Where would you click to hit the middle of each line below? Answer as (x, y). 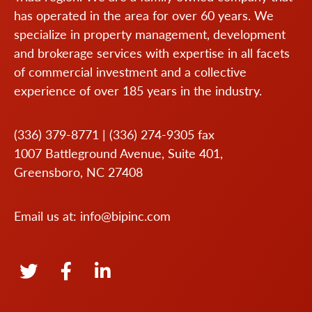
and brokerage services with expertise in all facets (152, 53)
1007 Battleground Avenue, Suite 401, (118, 153)
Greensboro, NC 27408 (78, 172)
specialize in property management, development (150, 34)
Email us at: (47, 216)
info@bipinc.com (125, 216)
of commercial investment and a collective (130, 72)
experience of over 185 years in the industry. (138, 91)
